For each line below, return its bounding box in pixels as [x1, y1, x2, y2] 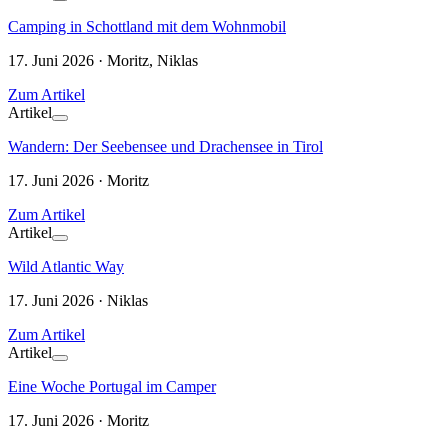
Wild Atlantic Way [8, 258, 124, 276]
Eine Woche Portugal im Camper [8, 378, 216, 396]
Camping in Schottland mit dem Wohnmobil [8, 18, 286, 36]
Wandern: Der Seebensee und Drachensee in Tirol [8, 138, 323, 156]
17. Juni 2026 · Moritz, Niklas [8, 52, 198, 70]
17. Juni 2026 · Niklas [8, 292, 148, 310]
